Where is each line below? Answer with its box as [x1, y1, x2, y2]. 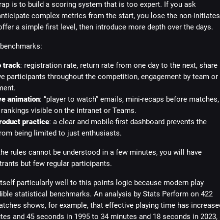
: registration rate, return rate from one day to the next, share [20, 61, 218, 70]
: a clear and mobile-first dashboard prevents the [49, 117, 207, 126]
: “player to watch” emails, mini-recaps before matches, [39, 95, 219, 104]
